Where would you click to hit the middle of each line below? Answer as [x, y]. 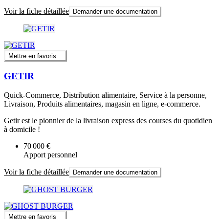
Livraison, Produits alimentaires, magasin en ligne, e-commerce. [102, 104]
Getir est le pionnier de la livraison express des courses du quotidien [108, 120]
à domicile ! [22, 129]
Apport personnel [50, 154]
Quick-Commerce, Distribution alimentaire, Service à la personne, [105, 95]
